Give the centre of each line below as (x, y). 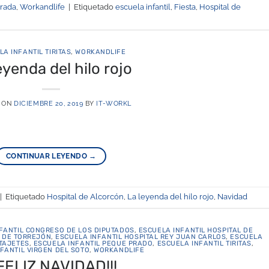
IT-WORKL (114, 103)
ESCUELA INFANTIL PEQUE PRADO (93, 243)
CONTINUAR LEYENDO (47, 156)
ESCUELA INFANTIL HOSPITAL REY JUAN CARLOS (141, 237)
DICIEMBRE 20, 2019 (49, 103)
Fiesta (185, 7)
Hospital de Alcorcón (85, 197)
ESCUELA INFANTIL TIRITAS (204, 243)
